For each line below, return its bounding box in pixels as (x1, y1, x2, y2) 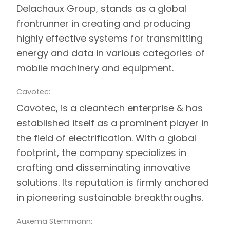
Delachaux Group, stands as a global (16, 2, 186, 15)
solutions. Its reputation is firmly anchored (16, 176, 209, 189)
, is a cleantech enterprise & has (56, 101, 203, 114)
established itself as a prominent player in (16, 116, 209, 129)
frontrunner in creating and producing (16, 16, 190, 30)
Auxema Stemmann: (16, 216, 92, 226)
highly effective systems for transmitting (16, 31, 203, 45)
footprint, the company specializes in (16, 146, 186, 159)
